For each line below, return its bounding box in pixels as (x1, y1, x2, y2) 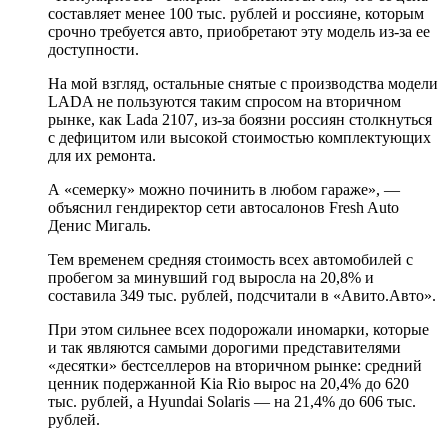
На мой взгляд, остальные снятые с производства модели (48, 75, 438, 93)
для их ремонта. (48, 147, 156, 165)
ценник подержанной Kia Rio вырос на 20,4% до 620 (48, 375, 409, 393)
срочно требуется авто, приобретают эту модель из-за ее (48, 23, 430, 41)
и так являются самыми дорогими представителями (48, 339, 401, 357)
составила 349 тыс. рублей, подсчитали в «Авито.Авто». (48, 287, 436, 305)
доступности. (48, 41, 139, 59)
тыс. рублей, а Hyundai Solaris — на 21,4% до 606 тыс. (48, 393, 416, 411)
